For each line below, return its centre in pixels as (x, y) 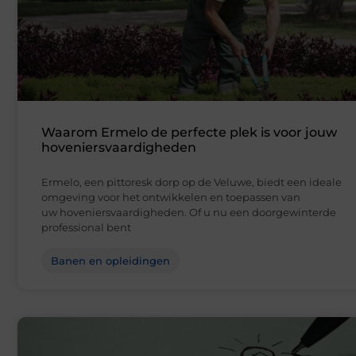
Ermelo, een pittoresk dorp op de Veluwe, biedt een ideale (192, 182)
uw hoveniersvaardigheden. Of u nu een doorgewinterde (189, 213)
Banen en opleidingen (110, 261)
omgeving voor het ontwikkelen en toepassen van (171, 197)
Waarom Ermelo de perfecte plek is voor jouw (189, 133)
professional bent (86, 228)
